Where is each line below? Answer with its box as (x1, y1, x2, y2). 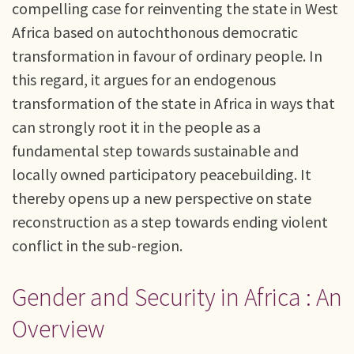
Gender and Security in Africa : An (12, 281, 342, 313)
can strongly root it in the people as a (12, 117, 261, 137)
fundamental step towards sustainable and (12, 141, 299, 160)
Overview (12, 313, 104, 345)
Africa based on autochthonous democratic (12, 22, 298, 42)
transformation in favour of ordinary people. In (12, 46, 322, 66)
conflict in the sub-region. (12, 235, 183, 255)
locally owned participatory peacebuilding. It (12, 164, 311, 184)
